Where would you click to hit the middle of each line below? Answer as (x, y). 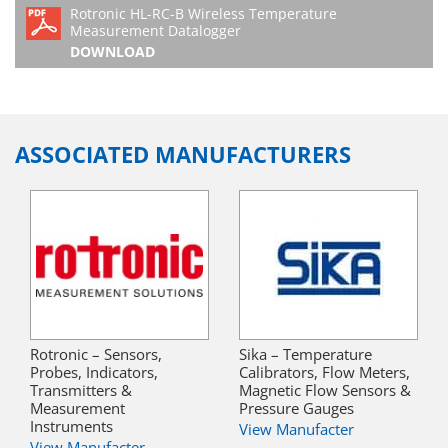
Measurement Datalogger (155, 31)
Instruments (71, 426)
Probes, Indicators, (94, 372)
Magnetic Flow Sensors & (325, 390)
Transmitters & (81, 390)
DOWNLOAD (112, 52)
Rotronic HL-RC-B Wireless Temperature (203, 14)
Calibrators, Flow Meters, (324, 372)
